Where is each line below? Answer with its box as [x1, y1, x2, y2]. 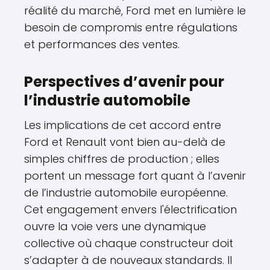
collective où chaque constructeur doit [24, 236, 233, 251]
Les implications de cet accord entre [24, 118, 221, 133]
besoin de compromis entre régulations [24, 20, 237, 36]
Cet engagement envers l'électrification [24, 202, 237, 218]
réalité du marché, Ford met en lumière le [24, 3, 246, 19]
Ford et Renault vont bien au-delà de [24, 134, 225, 150]
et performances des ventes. [24, 37, 180, 52]
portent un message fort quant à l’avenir [24, 168, 246, 184]
